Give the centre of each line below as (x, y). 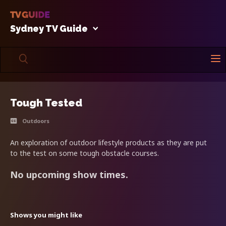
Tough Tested (46, 103)
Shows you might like (46, 215)
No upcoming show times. (69, 174)
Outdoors (36, 121)
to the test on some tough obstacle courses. (84, 153)
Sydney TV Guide (49, 28)
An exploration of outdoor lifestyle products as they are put (108, 142)
